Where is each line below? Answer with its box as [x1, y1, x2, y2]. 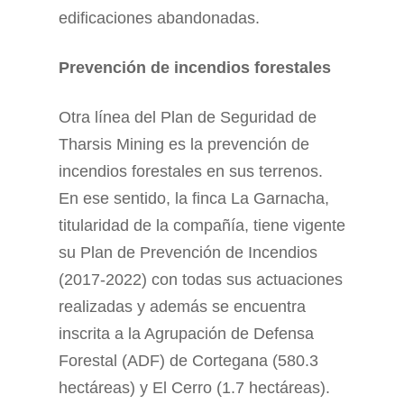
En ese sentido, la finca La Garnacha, [59, 189, 329, 207]
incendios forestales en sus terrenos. [59, 162, 323, 180]
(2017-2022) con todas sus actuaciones [59, 271, 343, 289]
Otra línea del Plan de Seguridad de [59, 108, 317, 126]
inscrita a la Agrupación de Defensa [59, 325, 314, 343]
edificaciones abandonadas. [59, 9, 260, 27]
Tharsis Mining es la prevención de [59, 135, 309, 153]
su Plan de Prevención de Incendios [59, 243, 317, 262]
